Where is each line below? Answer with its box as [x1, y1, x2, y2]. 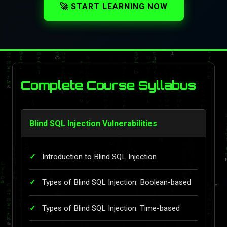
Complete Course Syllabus [21, 77, 196, 93]
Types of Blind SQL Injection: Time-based [42, 203, 180, 213]
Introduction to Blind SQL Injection [42, 152, 157, 162]
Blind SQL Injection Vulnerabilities [29, 118, 157, 128]
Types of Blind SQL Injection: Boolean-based [42, 177, 191, 187]
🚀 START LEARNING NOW [59, 1, 168, 11]
